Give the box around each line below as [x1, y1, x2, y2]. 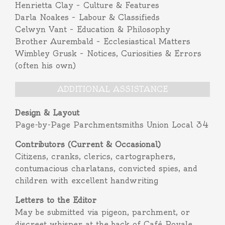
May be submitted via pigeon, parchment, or [15, 207, 190, 217]
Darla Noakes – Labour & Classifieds [15, 13, 160, 22]
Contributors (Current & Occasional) [15, 140, 161, 149]
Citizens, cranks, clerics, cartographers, [15, 152, 175, 161]
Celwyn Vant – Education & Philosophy [15, 25, 170, 34]
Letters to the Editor [15, 195, 96, 205]
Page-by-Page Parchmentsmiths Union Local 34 [15, 120, 209, 130]
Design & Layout [15, 108, 79, 118]
